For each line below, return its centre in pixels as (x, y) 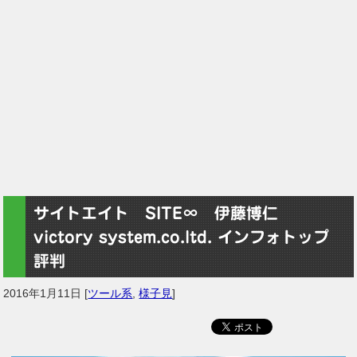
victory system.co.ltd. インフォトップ (190, 236)
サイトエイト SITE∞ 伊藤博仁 (164, 212)
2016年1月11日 (43, 293)
